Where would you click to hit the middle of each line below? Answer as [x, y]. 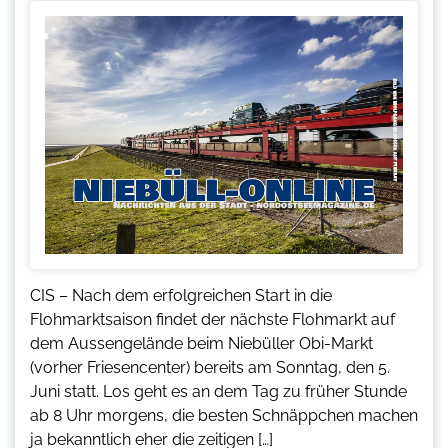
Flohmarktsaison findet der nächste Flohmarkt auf [212, 320]
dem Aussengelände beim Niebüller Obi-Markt [201, 344]
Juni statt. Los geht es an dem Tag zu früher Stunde [218, 392]
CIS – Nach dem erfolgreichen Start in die [181, 296]
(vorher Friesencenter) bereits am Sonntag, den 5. [210, 368]
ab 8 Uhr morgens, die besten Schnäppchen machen [224, 416]
